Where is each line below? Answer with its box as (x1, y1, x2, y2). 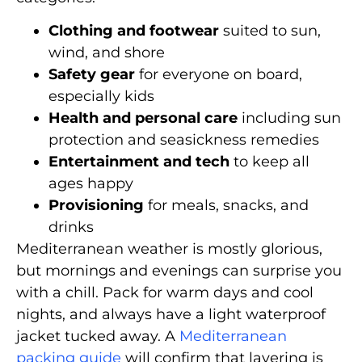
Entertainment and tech (48, 153, 229, 171)
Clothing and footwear (48, 22, 219, 40)
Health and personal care (48, 109, 238, 128)
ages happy (48, 175, 133, 193)
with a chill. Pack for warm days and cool (16, 284, 314, 302)
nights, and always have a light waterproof (16, 305, 326, 324)
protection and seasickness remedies (48, 131, 319, 149)
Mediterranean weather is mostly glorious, (16, 240, 322, 259)
